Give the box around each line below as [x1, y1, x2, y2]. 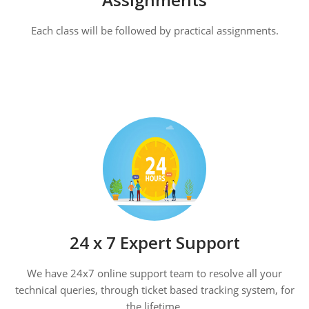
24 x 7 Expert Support [69, 231, 240, 255]
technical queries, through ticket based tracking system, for [14, 283, 295, 297]
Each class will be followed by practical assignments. [30, 23, 279, 38]
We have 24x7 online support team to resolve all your [27, 266, 282, 281]
